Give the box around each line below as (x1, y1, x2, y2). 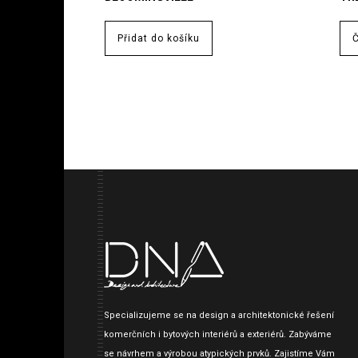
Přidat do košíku (117, 32, 200, 44)
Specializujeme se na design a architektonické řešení (103, 310, 334, 320)
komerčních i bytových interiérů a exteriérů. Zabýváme (103, 329, 332, 340)
